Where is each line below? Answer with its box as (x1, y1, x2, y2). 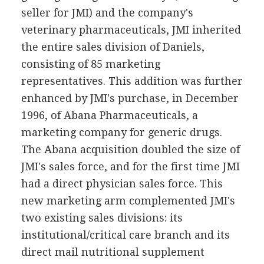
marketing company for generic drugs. (21, 126, 222, 138)
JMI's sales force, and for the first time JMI (21, 160, 240, 173)
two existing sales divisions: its (21, 211, 183, 224)
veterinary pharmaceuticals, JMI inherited (21, 23, 241, 36)
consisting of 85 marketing (21, 57, 160, 70)
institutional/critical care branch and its (21, 228, 230, 241)
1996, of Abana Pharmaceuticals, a (21, 108, 198, 121)
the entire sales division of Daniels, (21, 40, 204, 53)
